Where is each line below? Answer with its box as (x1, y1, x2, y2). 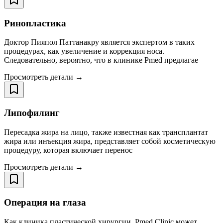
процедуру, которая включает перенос (4, 145, 132, 154)
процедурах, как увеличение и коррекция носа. (4, 47, 164, 56)
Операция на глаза (4, 197, 86, 208)
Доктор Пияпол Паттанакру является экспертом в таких (4, 38, 195, 47)
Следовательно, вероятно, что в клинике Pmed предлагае (4, 56, 198, 65)
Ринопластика (4, 17, 66, 28)
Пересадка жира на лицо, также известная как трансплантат (4, 127, 208, 136)
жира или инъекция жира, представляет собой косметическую (4, 136, 216, 145)
